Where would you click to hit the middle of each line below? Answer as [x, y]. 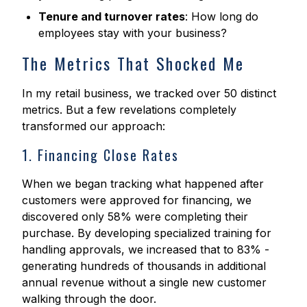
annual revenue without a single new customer [144, 283]
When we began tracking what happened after [143, 184]
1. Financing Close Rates [100, 155]
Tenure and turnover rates [112, 17]
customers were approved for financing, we [137, 200]
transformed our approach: [94, 126]
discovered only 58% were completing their [135, 217]
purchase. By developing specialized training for [147, 233]
